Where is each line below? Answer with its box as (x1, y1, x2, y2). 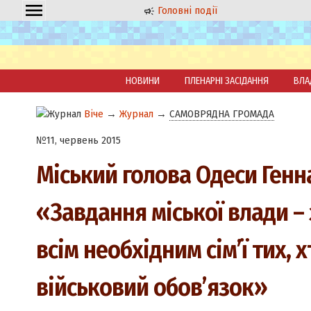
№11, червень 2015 (35, 134, 121, 147)
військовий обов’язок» (35, 272, 267, 303)
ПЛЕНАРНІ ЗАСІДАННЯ (185, 75, 269, 87)
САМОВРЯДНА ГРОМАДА (169, 108, 274, 120)
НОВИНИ (126, 75, 160, 87)
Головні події (155, 4, 218, 17)
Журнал (119, 108, 153, 120)
